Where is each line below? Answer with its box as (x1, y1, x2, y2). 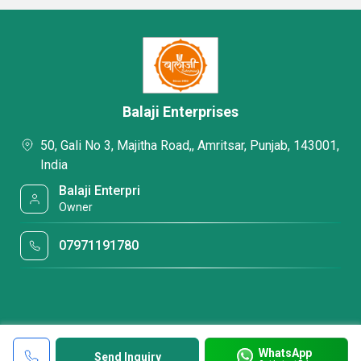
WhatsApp (258, 346, 312, 359)
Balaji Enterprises (122, 103, 239, 120)
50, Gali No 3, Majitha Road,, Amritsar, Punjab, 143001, (40, 138, 339, 153)
